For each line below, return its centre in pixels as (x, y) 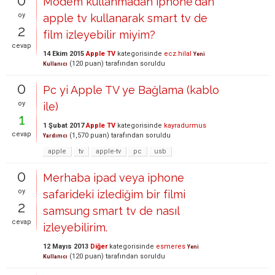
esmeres (171, 246)
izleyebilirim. (75, 227)
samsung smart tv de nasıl (111, 211)
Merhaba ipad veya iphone (114, 177)
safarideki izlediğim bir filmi (114, 194)
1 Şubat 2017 (64, 125)
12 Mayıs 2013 (66, 246)
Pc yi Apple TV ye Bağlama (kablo (131, 90)
